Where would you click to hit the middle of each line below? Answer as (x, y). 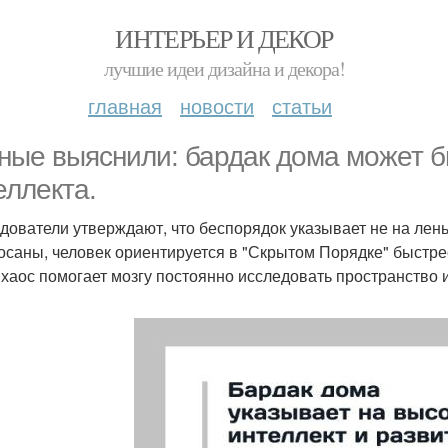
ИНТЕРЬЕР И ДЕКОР (224, 38)
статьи (302, 105)
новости (217, 105)
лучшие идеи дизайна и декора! (224, 68)
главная (125, 105)
